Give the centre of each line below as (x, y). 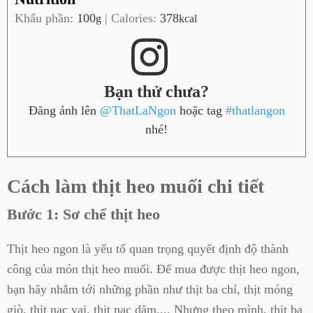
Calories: (136, 18)
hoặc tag (201, 110)
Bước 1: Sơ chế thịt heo (83, 214)
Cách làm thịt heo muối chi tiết (136, 186)
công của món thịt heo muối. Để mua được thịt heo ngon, (153, 269)
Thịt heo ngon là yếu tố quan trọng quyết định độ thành (148, 248)
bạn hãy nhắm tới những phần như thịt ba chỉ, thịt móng (150, 289)
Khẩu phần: (46, 18)
